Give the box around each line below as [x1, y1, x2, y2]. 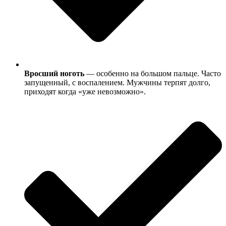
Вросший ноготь [24, 69, 84, 78]
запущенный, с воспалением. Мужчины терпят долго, [24, 78, 210, 87]
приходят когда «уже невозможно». [24, 87, 146, 96]
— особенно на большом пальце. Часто [84, 69, 221, 78]
